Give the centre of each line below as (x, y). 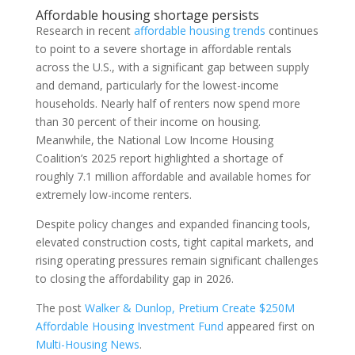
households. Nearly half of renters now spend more (168, 103)
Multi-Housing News (87, 344)
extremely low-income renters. (113, 194)
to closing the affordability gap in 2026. (134, 278)
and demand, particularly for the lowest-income (157, 85)
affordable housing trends (199, 30)
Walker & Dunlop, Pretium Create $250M (189, 307)
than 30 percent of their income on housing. (148, 121)
